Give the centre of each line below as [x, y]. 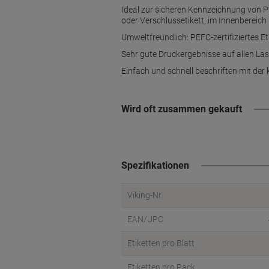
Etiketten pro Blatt [161, 243]
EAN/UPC [145, 219]
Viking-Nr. [145, 195]
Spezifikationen [155, 165]
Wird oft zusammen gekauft [182, 109]
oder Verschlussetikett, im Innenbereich [194, 20]
